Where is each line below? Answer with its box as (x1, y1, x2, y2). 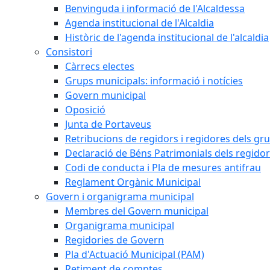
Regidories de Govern (65, 233, 164, 246)
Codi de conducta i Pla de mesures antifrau (65, 160, 261, 174)
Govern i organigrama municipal (46, 189, 194, 203)
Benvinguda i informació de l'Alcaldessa (65, 1, 245, 15)
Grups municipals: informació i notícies (65, 74, 243, 87)
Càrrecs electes (65, 59, 134, 73)
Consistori (46, 45, 92, 58)
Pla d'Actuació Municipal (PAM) (65, 247, 204, 261)
